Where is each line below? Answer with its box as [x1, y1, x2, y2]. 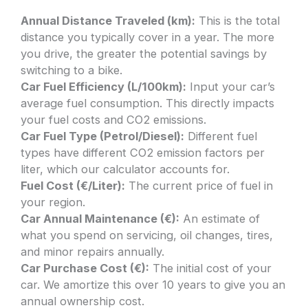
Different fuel [184, 129, 258, 143]
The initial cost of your [149, 261, 272, 275]
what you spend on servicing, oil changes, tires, [21, 228, 274, 242]
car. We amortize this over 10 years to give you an [21, 277, 286, 291]
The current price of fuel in [125, 178, 274, 192]
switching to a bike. [21, 63, 123, 77]
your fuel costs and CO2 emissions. [21, 112, 207, 126]
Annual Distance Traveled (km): [21, 13, 196, 27]
